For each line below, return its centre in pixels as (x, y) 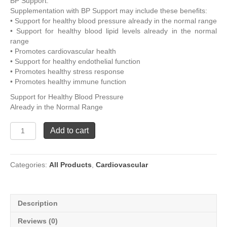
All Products (70, 164)
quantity (24, 147)
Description (38, 203)
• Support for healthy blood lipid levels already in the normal (113, 31)
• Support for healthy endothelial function (75, 61)
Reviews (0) (38, 221)
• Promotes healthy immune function (68, 81)
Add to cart (69, 130)
